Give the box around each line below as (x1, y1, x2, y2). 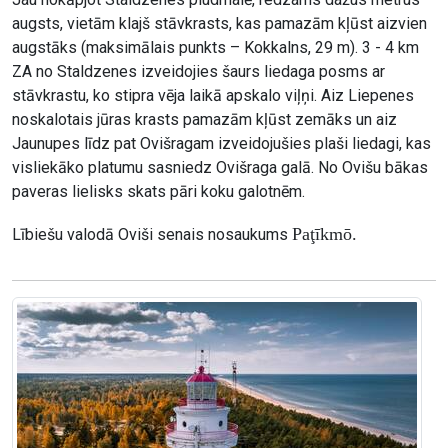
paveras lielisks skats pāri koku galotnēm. (12, 182, 305, 202)
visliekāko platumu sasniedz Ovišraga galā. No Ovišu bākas (12, 158, 428, 178)
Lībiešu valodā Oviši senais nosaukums (12, 225, 292, 245)
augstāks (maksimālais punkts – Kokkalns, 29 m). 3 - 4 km (12, 38, 419, 58)
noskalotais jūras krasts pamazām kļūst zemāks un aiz (12, 110, 397, 130)
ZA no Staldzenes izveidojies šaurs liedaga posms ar (12, 62, 385, 82)
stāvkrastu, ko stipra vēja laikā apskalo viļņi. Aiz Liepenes (12, 86, 414, 106)
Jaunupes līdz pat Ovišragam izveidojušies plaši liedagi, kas (12, 134, 431, 154)
